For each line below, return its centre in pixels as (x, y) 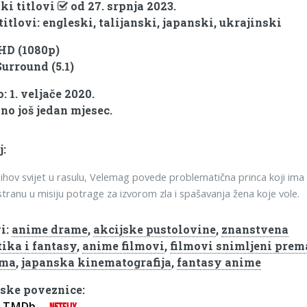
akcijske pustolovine (155, 230)
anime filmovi (124, 246)
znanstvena (255, 230)
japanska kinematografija (97, 262)
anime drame (50, 230)
